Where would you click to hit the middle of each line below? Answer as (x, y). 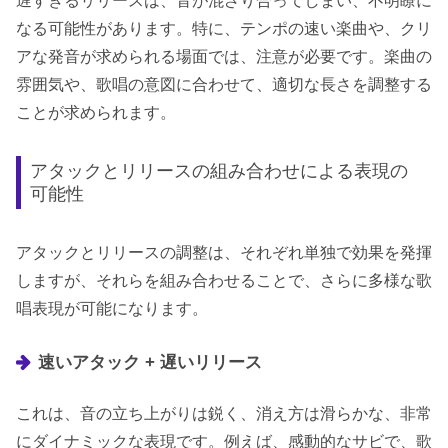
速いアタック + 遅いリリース (150, 362)
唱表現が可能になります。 (112, 308)
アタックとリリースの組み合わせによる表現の (219, 171)
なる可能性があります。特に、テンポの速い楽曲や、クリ (224, 28)
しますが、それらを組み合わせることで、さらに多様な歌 (224, 280)
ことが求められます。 (96, 112)
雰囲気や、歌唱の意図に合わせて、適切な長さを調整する (224, 84)
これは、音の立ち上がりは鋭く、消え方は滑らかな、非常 (224, 413)
